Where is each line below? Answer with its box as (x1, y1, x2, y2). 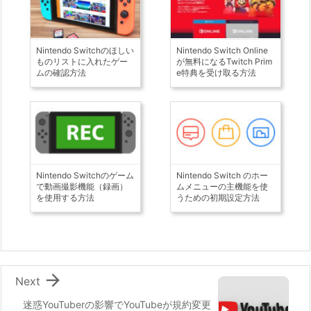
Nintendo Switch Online (176, 44, 268, 56)
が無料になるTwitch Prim (176, 56, 272, 67)
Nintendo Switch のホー (176, 169, 268, 180)
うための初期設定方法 (176, 192, 260, 203)
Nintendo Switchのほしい (36, 44, 135, 56)
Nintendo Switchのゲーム (36, 169, 135, 180)
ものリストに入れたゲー (36, 56, 128, 67)
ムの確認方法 (36, 67, 87, 78)
